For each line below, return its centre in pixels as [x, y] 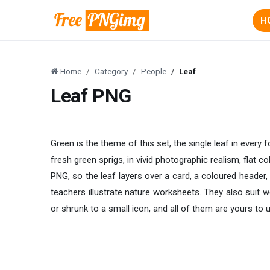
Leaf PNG [91, 96]
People [154, 71]
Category [111, 71]
